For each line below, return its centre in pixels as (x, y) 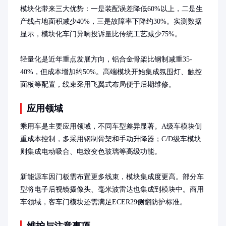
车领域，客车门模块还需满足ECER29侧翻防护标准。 (103, 202)
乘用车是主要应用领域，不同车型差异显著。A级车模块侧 (111, 126)
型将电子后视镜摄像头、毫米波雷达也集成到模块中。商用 (112, 189)
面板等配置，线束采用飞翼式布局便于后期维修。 (98, 84)
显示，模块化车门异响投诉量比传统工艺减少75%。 (101, 34)
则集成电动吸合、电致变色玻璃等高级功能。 (91, 151)
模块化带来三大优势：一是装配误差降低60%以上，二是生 (111, 9)
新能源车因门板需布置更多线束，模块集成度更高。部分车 (112, 177)
